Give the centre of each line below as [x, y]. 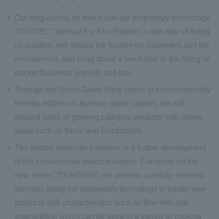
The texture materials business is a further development [110, 148]
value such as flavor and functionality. [79, 131]
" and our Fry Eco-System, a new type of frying [130, 31]
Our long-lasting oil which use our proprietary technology [112, 18]
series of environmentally [166, 89]
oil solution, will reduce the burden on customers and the [112, 45]
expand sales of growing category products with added [109, 117]
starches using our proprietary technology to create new [110, 189]
